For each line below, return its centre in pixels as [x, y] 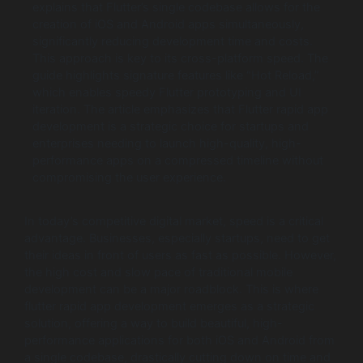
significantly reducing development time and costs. [173, 41]
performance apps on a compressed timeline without [178, 160]
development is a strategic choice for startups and [171, 126]
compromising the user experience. [129, 177]
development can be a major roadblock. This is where [171, 290]
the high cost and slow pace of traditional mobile [158, 273]
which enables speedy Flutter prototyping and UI [167, 92]
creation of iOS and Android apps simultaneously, [168, 24]
